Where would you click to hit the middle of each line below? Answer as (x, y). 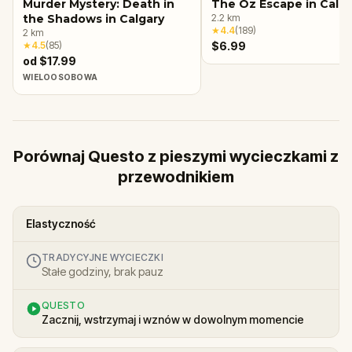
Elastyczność (61, 223)
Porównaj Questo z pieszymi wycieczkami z (176, 156)
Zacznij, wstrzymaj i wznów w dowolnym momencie (173, 319)
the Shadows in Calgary (93, 18)
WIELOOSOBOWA (60, 77)
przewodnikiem (176, 176)
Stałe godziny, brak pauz (103, 271)
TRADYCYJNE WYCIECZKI (103, 257)
